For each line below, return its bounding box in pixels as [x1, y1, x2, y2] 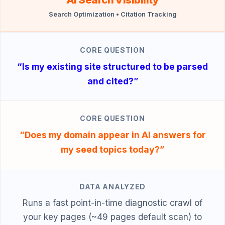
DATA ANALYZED [79, 182, 146, 191]
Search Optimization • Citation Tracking [48, 10, 177, 18]
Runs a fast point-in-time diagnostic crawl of [23, 197, 202, 208]
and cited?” [87, 75, 138, 86]
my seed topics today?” [61, 144, 164, 155]
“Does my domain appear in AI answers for [19, 129, 206, 140]
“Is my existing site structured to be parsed [17, 61, 208, 72]
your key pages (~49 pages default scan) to [23, 211, 202, 222]
